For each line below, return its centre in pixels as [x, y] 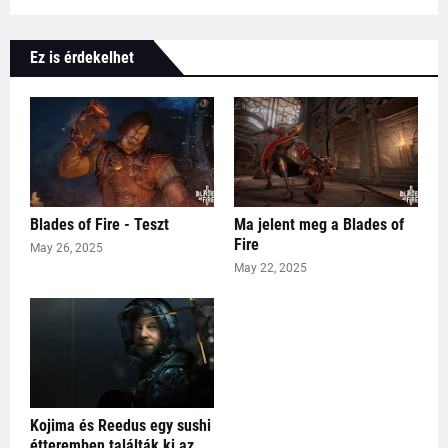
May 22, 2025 [270, 268]
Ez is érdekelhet [82, 58]
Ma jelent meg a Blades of [319, 225]
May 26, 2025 [66, 248]
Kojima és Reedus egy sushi [120, 426]
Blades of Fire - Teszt [99, 225]
